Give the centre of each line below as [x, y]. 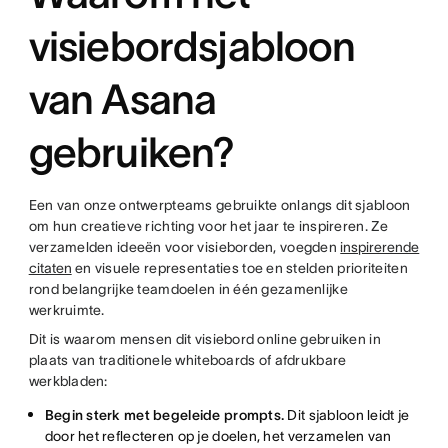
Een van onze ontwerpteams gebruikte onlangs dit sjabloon [219, 205]
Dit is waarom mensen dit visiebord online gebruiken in [204, 339]
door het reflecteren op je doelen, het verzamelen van [218, 436]
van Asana [122, 99]
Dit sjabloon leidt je [348, 415]
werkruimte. [66, 310]
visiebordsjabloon [192, 46]
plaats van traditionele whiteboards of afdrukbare [187, 360]
